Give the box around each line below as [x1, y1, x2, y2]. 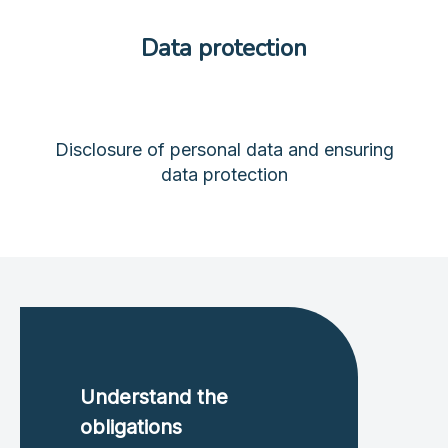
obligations [80, 414, 182, 439]
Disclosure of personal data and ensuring [54, 138, 394, 160]
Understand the [80, 384, 228, 409]
